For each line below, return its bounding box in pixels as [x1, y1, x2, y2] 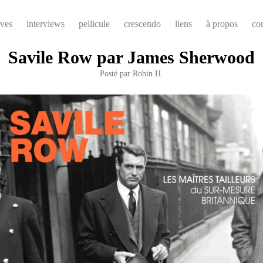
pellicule [79, 19, 110, 29]
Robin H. [133, 68, 163, 78]
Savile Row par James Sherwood [8, 47, 255, 67]
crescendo [124, 19, 161, 29]
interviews [26, 19, 65, 29]
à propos [206, 19, 238, 29]
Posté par [100, 68, 133, 78]
